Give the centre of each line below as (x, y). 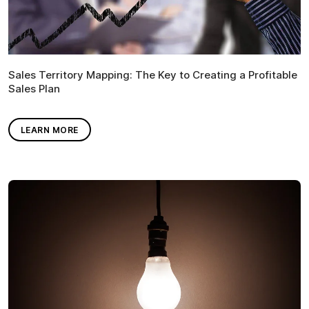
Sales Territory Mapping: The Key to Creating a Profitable (153, 74)
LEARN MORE (50, 130)
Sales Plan (34, 88)
